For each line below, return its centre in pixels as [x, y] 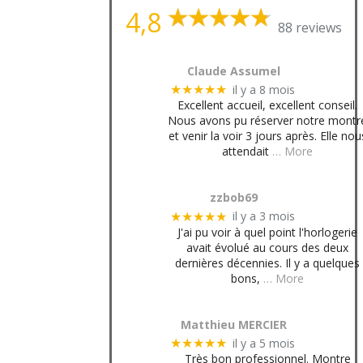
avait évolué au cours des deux [268, 247]
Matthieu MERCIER [233, 324]
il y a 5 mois [264, 343]
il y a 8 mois [264, 89]
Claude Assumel [233, 70]
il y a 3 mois [264, 216]
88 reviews [310, 27]
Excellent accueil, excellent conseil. [268, 105]
